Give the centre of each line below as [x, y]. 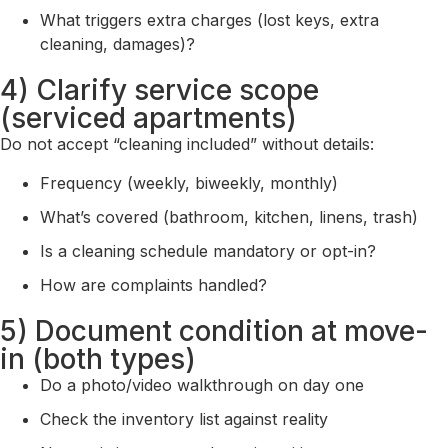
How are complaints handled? [153, 284]
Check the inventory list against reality [184, 418]
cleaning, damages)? [117, 44]
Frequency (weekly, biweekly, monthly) [189, 182]
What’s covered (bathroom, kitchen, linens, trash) [229, 216]
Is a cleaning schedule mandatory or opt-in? [208, 250]
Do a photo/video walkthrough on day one [202, 384]
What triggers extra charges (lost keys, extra [209, 20]
